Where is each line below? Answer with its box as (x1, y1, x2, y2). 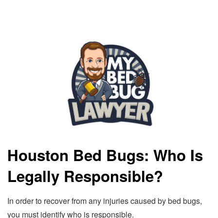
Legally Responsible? (7, 164, 163, 187)
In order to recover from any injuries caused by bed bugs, (7, 195, 202, 206)
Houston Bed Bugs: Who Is (7, 144, 203, 166)
